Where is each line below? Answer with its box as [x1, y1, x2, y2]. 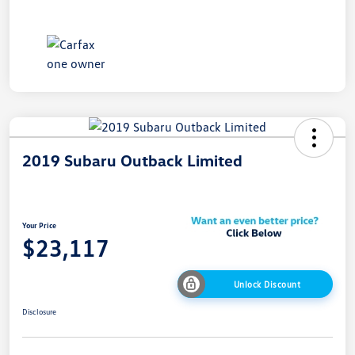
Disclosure [22, 306, 56, 316]
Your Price [22, 219, 56, 230]
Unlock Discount [233, 278, 301, 289]
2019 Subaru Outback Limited [22, 150, 242, 170]
